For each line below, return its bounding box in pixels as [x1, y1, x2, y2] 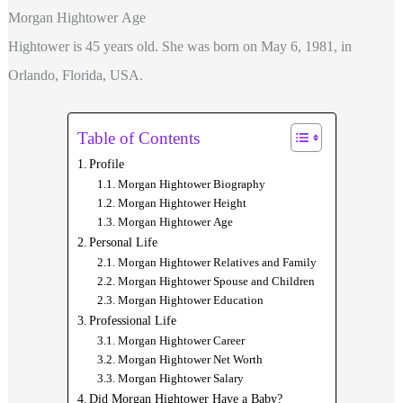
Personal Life [89, 235, 158, 250]
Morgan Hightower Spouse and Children [117, 274, 315, 289]
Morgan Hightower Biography [117, 177, 265, 192]
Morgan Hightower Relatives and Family [117, 255, 317, 270]
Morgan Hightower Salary [117, 372, 244, 386]
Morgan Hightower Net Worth [117, 353, 263, 367]
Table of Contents [76, 129, 200, 148]
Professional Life [89, 313, 177, 328]
